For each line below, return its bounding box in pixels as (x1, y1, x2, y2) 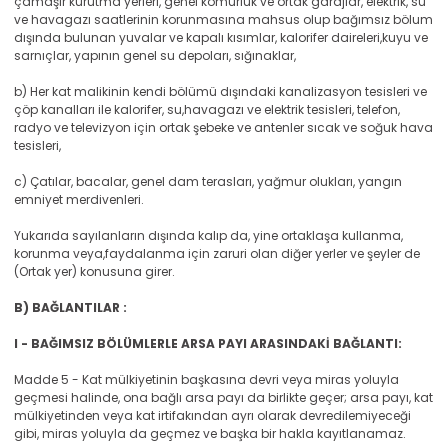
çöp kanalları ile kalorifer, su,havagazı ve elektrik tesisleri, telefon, (14, 101, 400, 118)
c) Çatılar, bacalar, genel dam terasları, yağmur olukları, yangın (14, 173, 402, 190)
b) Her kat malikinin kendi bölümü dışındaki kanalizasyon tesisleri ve (14, 83, 427, 100)
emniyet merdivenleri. (14, 191, 144, 208)
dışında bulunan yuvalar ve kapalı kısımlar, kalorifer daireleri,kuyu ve (14, 29, 428, 46)
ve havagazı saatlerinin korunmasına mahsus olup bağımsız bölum (14, 11, 433, 28)
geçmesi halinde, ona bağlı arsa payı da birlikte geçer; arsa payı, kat (14, 389, 433, 406)
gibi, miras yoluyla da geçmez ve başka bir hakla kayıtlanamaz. (14, 425, 406, 442)
